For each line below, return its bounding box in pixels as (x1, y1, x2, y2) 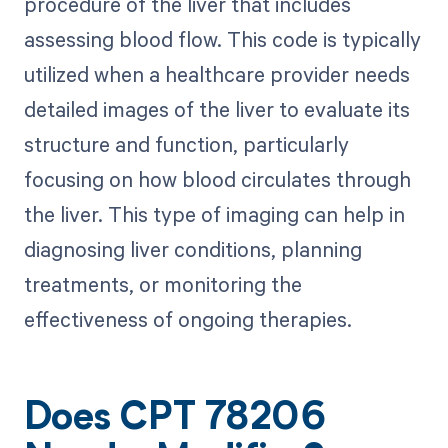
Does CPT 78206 (23, 401, 326, 440)
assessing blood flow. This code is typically (23, 25, 421, 54)
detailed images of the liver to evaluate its (23, 95, 410, 124)
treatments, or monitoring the (23, 270, 302, 299)
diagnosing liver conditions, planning (23, 235, 362, 264)
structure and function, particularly (23, 130, 349, 159)
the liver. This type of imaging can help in (23, 200, 405, 229)
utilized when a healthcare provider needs (23, 60, 410, 89)
